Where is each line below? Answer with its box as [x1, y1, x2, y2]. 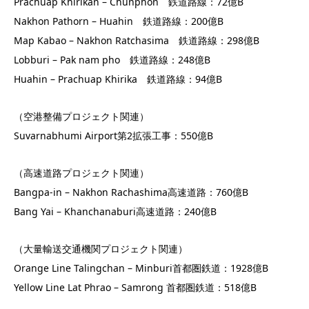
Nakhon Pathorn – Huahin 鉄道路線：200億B [14, 14, 223, 28]
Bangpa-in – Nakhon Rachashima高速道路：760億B [14, 185, 248, 199]
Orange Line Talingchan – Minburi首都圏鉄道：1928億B [14, 261, 268, 275]
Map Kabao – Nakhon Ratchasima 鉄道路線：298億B [14, 33, 259, 47]
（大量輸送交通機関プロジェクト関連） [14, 241, 188, 255]
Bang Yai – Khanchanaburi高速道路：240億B [14, 204, 217, 218]
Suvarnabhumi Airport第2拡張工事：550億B [14, 128, 213, 142]
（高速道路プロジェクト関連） [14, 166, 149, 179]
